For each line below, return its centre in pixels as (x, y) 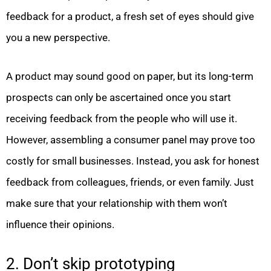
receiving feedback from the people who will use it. (122, 119)
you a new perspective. (58, 37)
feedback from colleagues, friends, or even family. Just (130, 182)
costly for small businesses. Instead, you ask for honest (133, 161)
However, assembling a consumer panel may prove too (131, 140)
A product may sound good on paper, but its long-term (130, 77)
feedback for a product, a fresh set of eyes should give (130, 16)
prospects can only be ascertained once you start (119, 98)
